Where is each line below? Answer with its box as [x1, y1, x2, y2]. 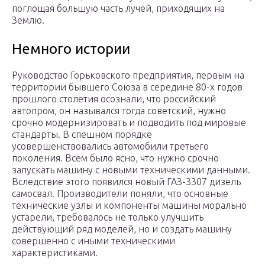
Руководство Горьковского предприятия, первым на [12, 70, 244, 81]
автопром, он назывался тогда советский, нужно [12, 105, 226, 117]
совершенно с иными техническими [12, 235, 175, 247]
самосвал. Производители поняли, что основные [12, 188, 228, 199]
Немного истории [12, 41, 130, 57]
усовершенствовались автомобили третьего [12, 141, 209, 152]
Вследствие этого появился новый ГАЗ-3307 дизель [12, 176, 241, 188]
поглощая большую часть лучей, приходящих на [12, 3, 225, 14]
